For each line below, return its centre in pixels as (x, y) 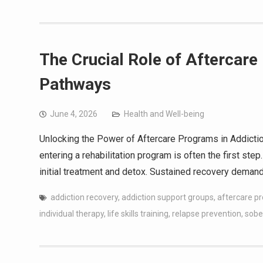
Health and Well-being (164, 114)
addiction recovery (84, 197)
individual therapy (72, 213)
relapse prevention (207, 213)
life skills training (138, 213)
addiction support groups (168, 197)
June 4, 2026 (74, 114)
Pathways (75, 84)
